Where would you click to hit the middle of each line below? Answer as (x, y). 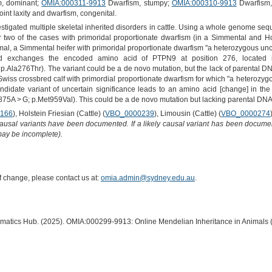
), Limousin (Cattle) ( (187, 114)
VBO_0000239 (129, 114)
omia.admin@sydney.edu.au (148, 178)
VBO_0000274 (245, 114)
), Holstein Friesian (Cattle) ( (59, 114)
